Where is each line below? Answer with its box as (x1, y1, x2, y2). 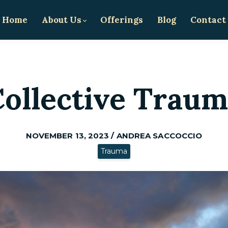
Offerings (100, 14, 144, 26)
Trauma (101, 147, 127, 156)
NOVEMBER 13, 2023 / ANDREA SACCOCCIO (25, 131, 203, 141)
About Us (42, 14, 82, 26)
